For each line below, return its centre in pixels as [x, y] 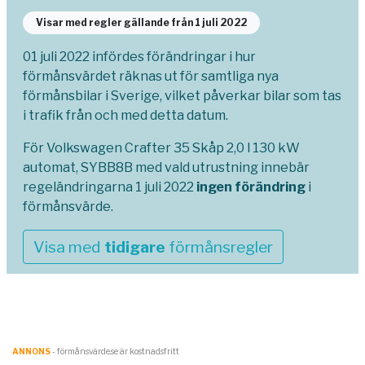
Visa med [69, 247]
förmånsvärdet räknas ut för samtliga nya [151, 77]
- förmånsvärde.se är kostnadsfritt [115, 352]
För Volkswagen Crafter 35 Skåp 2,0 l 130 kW [161, 148]
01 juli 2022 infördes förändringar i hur [139, 57]
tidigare [135, 247]
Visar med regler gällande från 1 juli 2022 [141, 23]
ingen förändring [251, 187]
